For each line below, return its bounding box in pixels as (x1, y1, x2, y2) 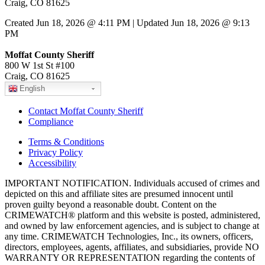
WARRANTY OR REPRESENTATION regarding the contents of (5, 253, 255, 263)
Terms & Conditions (28, 137, 104, 147)
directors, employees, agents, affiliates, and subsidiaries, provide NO (5, 242, 259, 253)
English (20, 84, 45, 93)
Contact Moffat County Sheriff (28, 106, 143, 117)
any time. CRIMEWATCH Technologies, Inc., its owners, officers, (5, 231, 253, 242)
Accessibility (28, 158, 76, 169)
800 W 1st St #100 (5, 60, 75, 71)
